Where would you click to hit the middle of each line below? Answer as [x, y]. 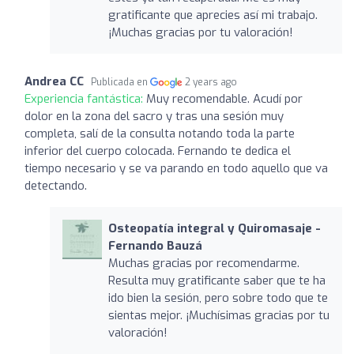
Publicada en [121, 82]
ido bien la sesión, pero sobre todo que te [218, 298]
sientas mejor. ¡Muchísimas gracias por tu [218, 315]
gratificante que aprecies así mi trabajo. [213, 15]
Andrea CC [54, 81]
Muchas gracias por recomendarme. [203, 263]
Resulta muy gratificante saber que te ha [217, 280]
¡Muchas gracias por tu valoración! [200, 32]
